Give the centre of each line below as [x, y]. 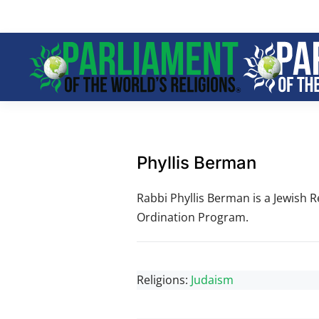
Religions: [164, 280]
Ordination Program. [193, 217]
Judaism [212, 280]
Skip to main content [88, 41]
